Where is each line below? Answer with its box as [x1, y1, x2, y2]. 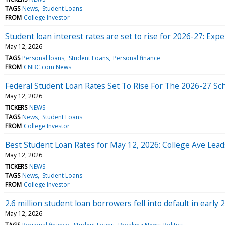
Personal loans [22, 53, 65, 62]
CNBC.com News [24, 62, 72, 71]
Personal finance [113, 53, 160, 62]
